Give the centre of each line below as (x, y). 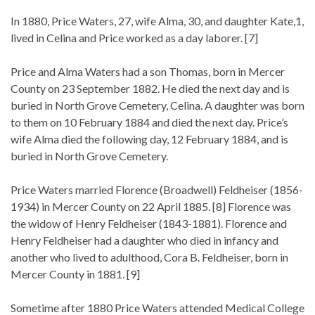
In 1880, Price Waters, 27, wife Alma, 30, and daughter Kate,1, (157, 20)
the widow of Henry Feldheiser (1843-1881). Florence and (149, 223)
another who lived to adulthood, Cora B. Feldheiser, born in (149, 257)
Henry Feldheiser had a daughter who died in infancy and (144, 240)
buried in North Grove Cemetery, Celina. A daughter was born (157, 105)
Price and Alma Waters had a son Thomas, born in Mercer (148, 71)
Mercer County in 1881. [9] (77, 274)
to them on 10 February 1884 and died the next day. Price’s (149, 122)
